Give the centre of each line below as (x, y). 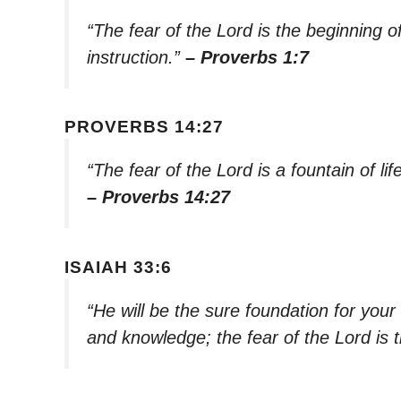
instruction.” (136, 57)
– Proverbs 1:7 (247, 57)
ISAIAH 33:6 (118, 267)
